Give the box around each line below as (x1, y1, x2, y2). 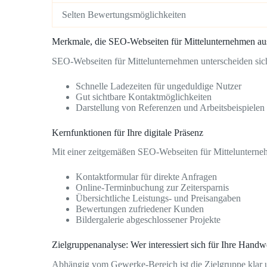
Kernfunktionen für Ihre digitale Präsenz (52, 127, 203, 138)
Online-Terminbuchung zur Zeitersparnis (76, 182, 229, 193)
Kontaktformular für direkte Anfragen (76, 172, 217, 182)
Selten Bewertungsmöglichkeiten (62, 10, 186, 20)
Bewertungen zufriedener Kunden (76, 204, 204, 215)
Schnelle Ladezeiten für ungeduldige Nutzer (76, 80, 241, 91)
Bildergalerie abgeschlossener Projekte (76, 215, 221, 225)
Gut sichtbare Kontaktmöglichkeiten (76, 91, 212, 102)
